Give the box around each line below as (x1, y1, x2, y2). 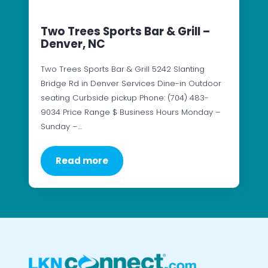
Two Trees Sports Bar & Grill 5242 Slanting (41, 63, 205, 75)
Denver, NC (41, 35, 105, 52)
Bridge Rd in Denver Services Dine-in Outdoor (41, 77, 221, 89)
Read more (56, 154, 108, 167)
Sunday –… (41, 120, 82, 132)
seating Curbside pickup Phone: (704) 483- (41, 92, 209, 103)
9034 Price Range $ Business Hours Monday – (41, 106, 221, 118)
